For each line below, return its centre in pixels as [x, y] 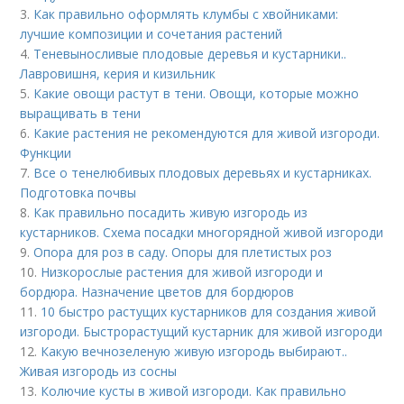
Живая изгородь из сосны [99, 371]
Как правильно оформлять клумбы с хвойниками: [186, 14]
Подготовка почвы [78, 192]
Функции [46, 152]
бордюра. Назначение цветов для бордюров [157, 291]
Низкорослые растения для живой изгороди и [182, 271]
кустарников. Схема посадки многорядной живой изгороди [202, 232]
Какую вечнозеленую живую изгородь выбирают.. [194, 351]
